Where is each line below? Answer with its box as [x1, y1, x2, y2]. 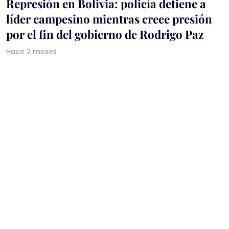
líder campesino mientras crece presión [6, 11, 212, 27]
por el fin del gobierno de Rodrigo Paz [6, 26, 204, 42]
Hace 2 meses [6, 46, 57, 57]
